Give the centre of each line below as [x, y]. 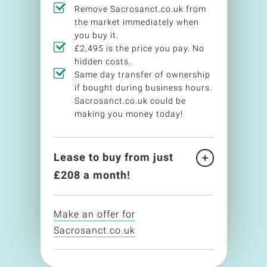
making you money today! [128, 114]
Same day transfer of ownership [142, 74]
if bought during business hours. [143, 88]
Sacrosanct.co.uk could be [130, 101]
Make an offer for [94, 214]
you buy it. [96, 35]
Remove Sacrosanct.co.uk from [140, 9]
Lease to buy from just [113, 157]
